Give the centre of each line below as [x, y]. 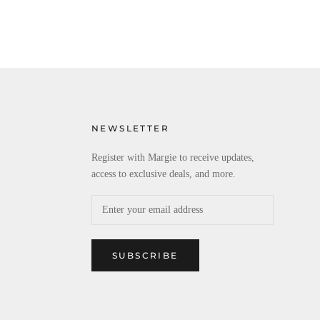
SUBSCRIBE [145, 255]
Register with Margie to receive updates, [173, 157]
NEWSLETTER [130, 128]
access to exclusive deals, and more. [164, 174]
